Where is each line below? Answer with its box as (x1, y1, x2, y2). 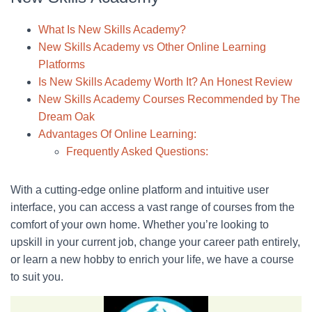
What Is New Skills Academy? (38, 24, 186, 36)
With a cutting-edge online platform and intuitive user (10, 184, 269, 196)
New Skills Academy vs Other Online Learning (38, 41, 266, 53)
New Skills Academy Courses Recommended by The (38, 93, 300, 105)
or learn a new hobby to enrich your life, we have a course (10, 253, 294, 265)
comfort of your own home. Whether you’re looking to (10, 219, 269, 231)
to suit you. (10, 271, 63, 283)
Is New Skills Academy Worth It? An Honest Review (38, 76, 292, 88)
